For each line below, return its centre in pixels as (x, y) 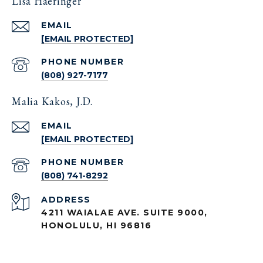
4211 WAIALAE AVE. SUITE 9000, (124, 213)
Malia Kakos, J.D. (52, 102)
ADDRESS (66, 200)
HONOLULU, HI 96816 (96, 226)
